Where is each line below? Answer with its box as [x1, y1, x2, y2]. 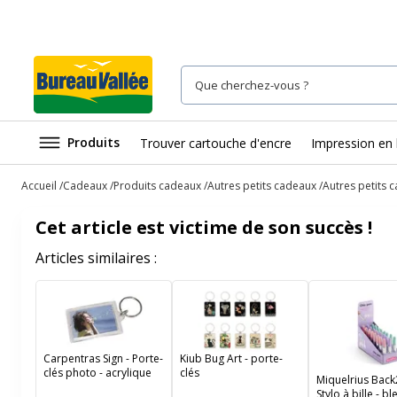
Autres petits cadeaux [207, 178, 316, 193]
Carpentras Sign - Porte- [43, 351, 163, 366]
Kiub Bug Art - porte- [180, 351, 283, 366]
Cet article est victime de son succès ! [35, 215, 372, 239]
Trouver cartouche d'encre [140, 134, 292, 152]
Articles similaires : [35, 248, 157, 268]
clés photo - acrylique [43, 365, 152, 380]
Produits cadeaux [113, 178, 201, 193]
